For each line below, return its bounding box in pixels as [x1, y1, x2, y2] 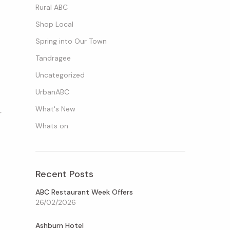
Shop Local [35, 19, 73, 29]
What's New [35, 104, 75, 113]
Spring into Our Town [35, 36, 107, 46]
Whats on [35, 121, 68, 130]
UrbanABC [35, 87, 69, 97]
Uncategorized [35, 70, 85, 80]
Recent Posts [35, 167, 93, 180]
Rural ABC [35, 2, 68, 12]
